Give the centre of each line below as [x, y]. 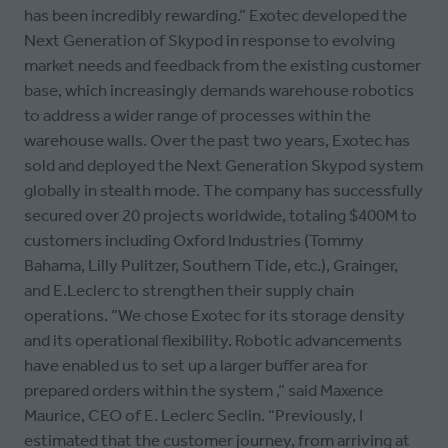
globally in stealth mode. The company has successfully [223, 190]
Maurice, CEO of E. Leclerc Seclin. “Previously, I [193, 415]
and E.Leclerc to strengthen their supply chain [189, 290]
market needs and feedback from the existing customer [222, 65]
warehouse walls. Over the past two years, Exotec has [217, 140]
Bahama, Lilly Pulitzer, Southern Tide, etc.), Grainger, [211, 265]
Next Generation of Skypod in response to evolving [209, 40]
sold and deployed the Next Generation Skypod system [223, 165]
